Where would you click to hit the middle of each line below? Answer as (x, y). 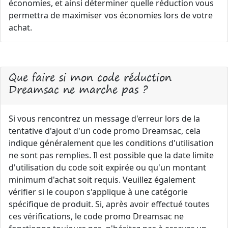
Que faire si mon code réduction (90, 77)
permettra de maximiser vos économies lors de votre (111, 15)
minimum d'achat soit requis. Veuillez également (102, 180)
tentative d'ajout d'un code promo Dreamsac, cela (105, 131)
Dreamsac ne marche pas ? (78, 89)
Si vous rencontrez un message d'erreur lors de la (104, 119)
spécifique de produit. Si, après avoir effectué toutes (109, 204)
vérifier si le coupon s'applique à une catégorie (98, 192)
